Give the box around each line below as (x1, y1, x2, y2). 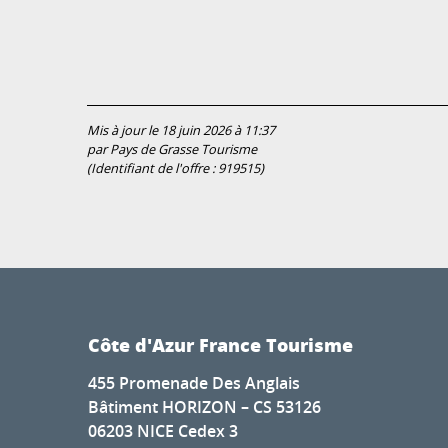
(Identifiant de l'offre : (87, 159, 218, 177)
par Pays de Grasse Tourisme (87, 140, 257, 158)
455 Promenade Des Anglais (88, 371, 300, 394)
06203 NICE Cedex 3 (88, 419, 238, 442)
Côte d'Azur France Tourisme (88, 331, 353, 358)
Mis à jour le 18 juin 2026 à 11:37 (87, 121, 275, 139)
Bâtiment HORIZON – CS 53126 (88, 395, 321, 418)
